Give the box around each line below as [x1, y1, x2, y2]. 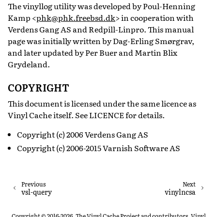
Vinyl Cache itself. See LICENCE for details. [8, 108, 165, 121]
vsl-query [21, 187, 52, 197]
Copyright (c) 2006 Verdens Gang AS [17, 128, 149, 140]
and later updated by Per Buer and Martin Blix [8, 46, 177, 58]
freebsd [76, 11, 103, 23]
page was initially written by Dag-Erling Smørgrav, [8, 34, 194, 46]
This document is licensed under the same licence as [8, 97, 196, 109]
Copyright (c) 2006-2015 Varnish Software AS [17, 141, 181, 154]
